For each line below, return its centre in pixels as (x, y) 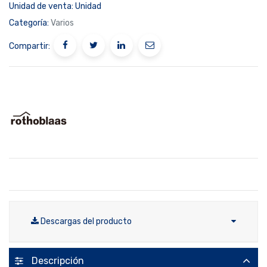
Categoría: (29, 23)
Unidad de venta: (41, 6)
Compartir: (30, 46)
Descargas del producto (86, 222)
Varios (62, 23)
